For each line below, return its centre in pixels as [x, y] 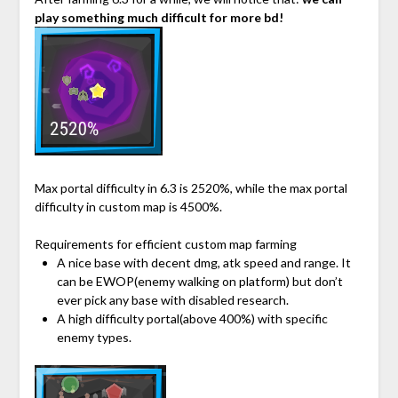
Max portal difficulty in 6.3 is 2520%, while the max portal [191, 188]
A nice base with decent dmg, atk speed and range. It [203, 263]
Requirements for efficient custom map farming [165, 244]
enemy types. [94, 338]
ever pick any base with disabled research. [172, 300]
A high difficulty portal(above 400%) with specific [192, 319]
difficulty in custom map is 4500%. [128, 207]
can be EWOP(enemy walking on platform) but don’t [199, 282]
